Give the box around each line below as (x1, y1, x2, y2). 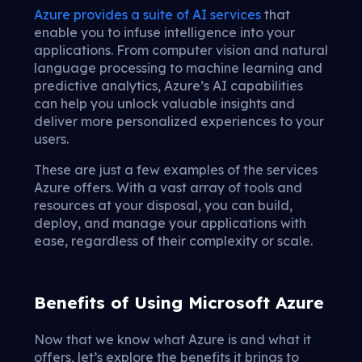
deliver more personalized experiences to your (34, 113, 324, 130)
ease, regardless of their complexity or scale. (34, 233, 313, 250)
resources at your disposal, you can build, (34, 197, 293, 214)
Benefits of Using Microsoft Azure (34, 292, 324, 314)
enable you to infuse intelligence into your (34, 24, 295, 41)
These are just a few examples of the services (34, 162, 318, 179)
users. (34, 131, 69, 148)
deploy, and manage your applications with (34, 215, 306, 232)
